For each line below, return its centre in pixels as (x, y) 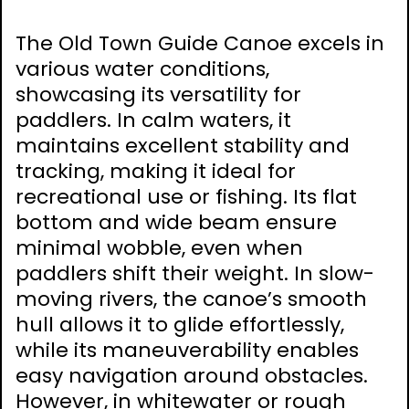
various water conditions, (142, 69)
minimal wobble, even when (159, 248)
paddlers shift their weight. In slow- (195, 274)
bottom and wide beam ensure (176, 223)
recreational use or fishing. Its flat (186, 197)
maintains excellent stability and (183, 146)
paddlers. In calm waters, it (153, 121)
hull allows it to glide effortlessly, (180, 325)
